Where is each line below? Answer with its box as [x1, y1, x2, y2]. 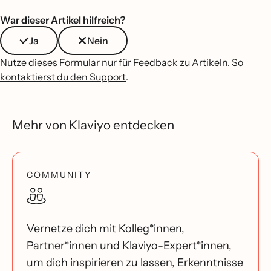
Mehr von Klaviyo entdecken [12, 117, 174, 133]
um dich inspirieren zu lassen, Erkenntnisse [27, 256, 243, 270]
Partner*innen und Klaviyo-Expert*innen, [27, 239, 232, 253]
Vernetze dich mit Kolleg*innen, [27, 222, 184, 236]
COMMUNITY [27, 169, 91, 181]
